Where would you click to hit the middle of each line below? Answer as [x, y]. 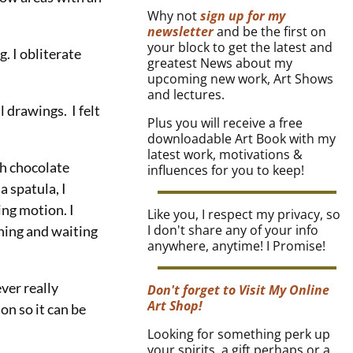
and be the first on [270, 32]
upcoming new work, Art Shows [241, 79]
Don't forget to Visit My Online [239, 290]
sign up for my [243, 16]
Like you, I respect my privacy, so [244, 215]
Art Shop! [175, 306]
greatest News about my [220, 63]
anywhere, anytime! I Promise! [237, 246]
